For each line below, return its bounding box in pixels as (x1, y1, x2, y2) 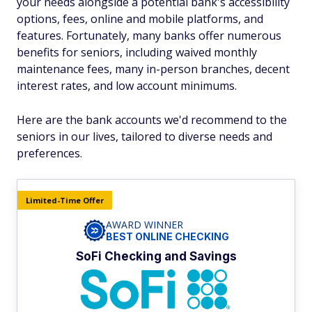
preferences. (17, 146, 82, 161)
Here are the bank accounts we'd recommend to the (17, 112, 287, 127)
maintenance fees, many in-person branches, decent (17, 61, 290, 77)
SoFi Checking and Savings (75, 249, 237, 263)
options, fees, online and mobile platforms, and (17, 11, 263, 26)
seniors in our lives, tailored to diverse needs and (17, 129, 272, 144)
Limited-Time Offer (26, 195, 104, 205)
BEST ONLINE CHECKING (105, 231, 229, 242)
